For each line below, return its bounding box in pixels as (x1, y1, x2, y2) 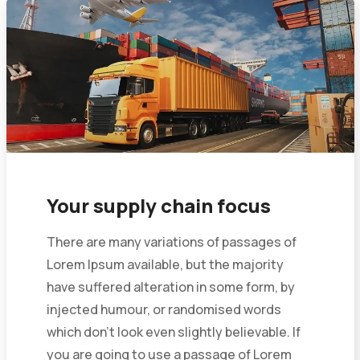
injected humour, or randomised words (46, 300, 281, 318)
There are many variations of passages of (46, 232, 297, 251)
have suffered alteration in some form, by (46, 277, 295, 296)
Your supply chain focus (46, 191, 271, 219)
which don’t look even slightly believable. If (46, 322, 301, 341)
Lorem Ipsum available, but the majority (46, 255, 284, 273)
